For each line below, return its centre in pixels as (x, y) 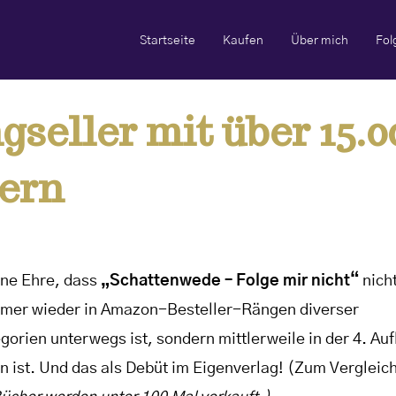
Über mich (319, 40)
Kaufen (243, 40)
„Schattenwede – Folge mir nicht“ (230, 282)
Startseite (168, 40)
